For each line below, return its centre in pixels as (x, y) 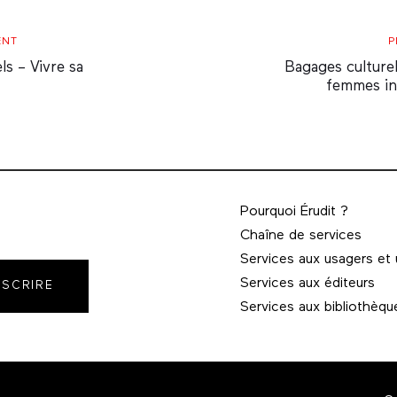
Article (287, 61)
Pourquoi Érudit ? (294, 212)
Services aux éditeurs (307, 284)
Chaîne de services (301, 236)
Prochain (295, 43)
